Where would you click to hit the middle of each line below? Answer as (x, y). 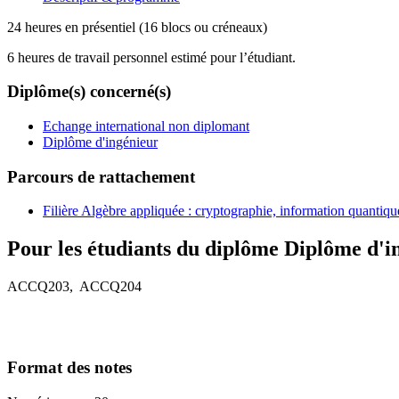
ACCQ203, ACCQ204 (74, 287)
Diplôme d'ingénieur (100, 142)
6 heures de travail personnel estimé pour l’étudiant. (151, 57)
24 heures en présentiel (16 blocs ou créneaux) (137, 27)
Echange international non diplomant (146, 126)
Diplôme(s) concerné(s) (89, 92)
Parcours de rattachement (101, 176)
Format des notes (69, 367)
